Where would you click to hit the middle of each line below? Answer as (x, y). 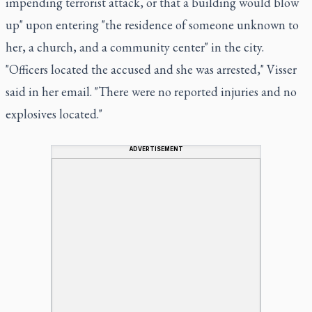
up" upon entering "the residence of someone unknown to (152, 24)
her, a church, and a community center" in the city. (135, 47)
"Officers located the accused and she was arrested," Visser (151, 69)
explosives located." (54, 114)
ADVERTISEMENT (156, 149)
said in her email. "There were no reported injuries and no (151, 91)
